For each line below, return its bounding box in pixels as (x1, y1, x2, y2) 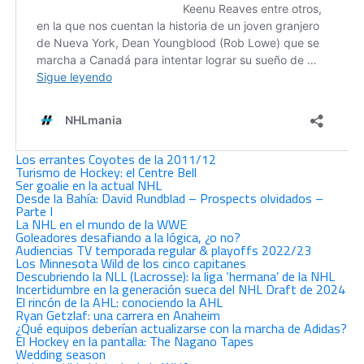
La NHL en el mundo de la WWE (15, 214, 187, 234)
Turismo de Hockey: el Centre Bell (15, 162, 197, 182)
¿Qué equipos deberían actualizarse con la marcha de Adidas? (15, 318, 347, 338)
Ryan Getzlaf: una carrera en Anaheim (15, 305, 220, 325)
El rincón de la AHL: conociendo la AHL (15, 292, 223, 312)
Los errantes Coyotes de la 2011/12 (15, 149, 216, 169)
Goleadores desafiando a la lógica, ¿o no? (15, 227, 240, 247)
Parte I (15, 201, 53, 221)
